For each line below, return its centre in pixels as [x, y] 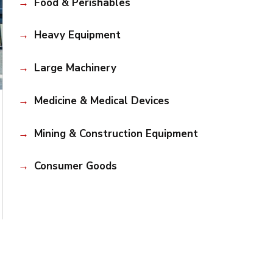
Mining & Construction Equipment [116, 133]
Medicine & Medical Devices [101, 101]
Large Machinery [75, 68]
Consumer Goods [75, 166]
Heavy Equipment [77, 35]
